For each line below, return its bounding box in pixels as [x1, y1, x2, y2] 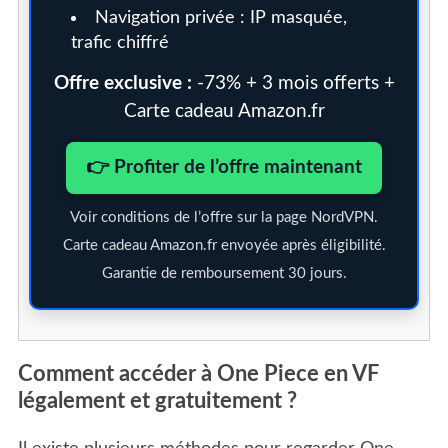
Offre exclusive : [53, 73, 192, 93]
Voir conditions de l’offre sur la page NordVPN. [70, 209, 378, 225]
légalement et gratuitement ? [17, 389, 297, 412]
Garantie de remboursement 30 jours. [101, 265, 347, 281]
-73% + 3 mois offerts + [191, 73, 395, 93]
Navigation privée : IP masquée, [94, 8, 347, 27]
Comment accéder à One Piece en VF [17, 362, 378, 385]
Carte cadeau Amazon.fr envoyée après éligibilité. [62, 237, 386, 253]
